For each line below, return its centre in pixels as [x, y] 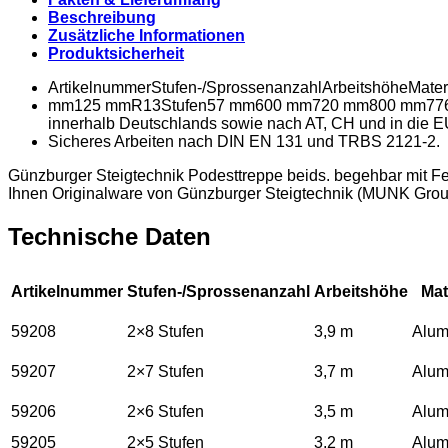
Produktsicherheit [116, 53]
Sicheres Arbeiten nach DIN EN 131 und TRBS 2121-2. [244, 141]
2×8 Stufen [165, 331]
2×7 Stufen [165, 371]
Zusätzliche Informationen [146, 35]
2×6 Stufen [165, 411]
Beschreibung [102, 17]
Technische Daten [109, 236]
